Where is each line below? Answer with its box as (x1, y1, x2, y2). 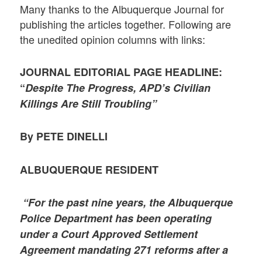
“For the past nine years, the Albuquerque (23, 194, 233, 210)
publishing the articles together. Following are (20, 16, 232, 32)
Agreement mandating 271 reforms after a (20, 242, 229, 257)
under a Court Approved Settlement (20, 226, 198, 242)
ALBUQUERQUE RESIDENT (20, 161, 159, 177)
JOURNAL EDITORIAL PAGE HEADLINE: (20, 64, 223, 80)
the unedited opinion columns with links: (20, 31, 206, 47)
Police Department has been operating (20, 210, 212, 226)
